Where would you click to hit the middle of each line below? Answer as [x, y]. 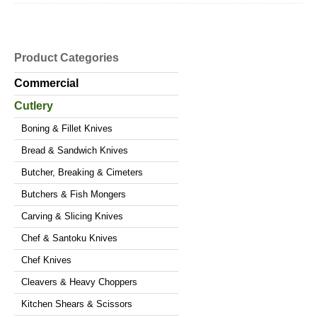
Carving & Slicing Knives [72, 216]
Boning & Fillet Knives [67, 128]
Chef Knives [46, 260]
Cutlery [34, 105]
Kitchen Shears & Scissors [77, 304]
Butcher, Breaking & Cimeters [82, 172]
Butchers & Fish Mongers [74, 194]
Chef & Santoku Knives [69, 238]
